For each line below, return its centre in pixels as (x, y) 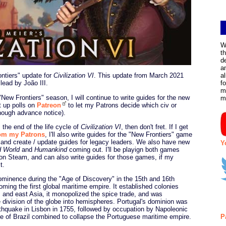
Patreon (49, 105)
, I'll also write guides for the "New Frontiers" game (119, 134)
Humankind (51, 149)
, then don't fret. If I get (155, 127)
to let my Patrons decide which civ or (121, 105)
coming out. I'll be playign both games (123, 149)
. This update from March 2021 (139, 76)
